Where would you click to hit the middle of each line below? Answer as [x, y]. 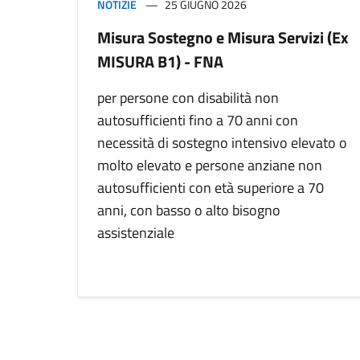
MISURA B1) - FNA [160, 62]
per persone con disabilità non [188, 98]
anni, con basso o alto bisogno [189, 211]
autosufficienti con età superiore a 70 [211, 188]
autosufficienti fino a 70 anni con [198, 121]
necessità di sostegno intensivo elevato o [222, 143]
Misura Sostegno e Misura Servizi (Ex [223, 38]
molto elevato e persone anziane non [210, 166]
